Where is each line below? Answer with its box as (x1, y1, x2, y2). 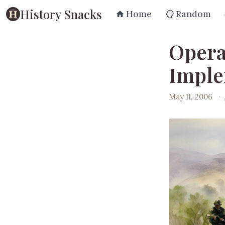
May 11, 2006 (169, 91, 212, 101)
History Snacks (20, 6, 102, 22)
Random (176, 8, 211, 20)
